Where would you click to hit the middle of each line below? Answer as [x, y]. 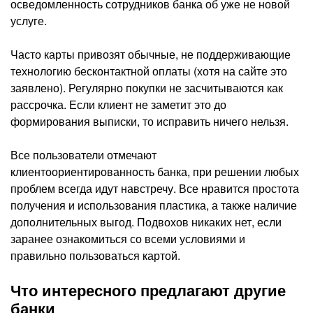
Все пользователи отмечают [83, 155]
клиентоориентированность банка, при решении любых [155, 172]
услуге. [29, 21]
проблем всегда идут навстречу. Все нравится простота [155, 189]
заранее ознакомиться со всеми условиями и [128, 239]
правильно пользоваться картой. [95, 256]
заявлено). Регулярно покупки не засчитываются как [147, 88]
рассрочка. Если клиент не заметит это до [118, 105]
